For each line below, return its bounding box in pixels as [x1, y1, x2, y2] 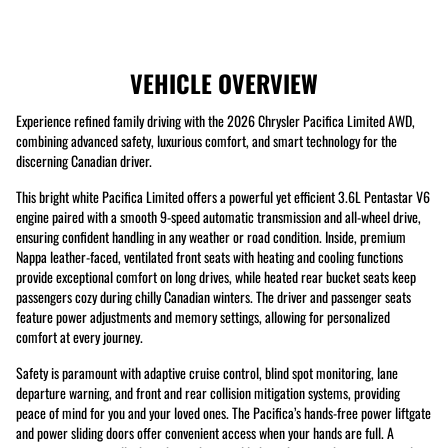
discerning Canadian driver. [16, 149, 152, 171]
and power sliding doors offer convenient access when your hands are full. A [16, 421, 394, 443]
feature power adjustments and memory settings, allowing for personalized [16, 305, 390, 327]
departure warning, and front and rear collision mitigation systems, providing [16, 381, 400, 403]
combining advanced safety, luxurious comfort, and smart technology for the [16, 129, 397, 151]
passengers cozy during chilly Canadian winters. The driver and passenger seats [16, 285, 411, 307]
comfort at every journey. [16, 325, 143, 347]
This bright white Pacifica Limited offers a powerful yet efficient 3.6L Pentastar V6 [16, 185, 430, 207]
